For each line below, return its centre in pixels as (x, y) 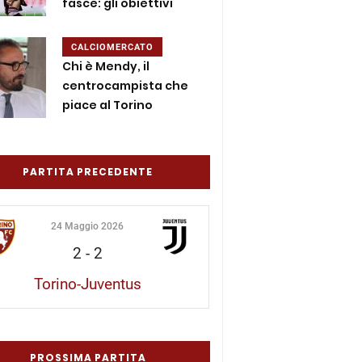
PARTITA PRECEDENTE (88, 171)
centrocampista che (126, 85)
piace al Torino (108, 105)
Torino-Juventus (87, 284)
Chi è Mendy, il (106, 66)
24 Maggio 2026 (88, 226)
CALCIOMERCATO (113, 47)
